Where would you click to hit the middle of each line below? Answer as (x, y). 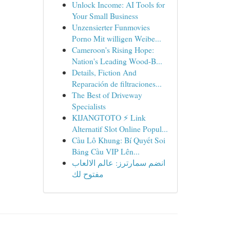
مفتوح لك (88, 174)
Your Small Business (105, 16)
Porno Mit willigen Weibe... (116, 38)
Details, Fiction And (104, 72)
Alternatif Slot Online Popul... (120, 129)
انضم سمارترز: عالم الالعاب (118, 162)
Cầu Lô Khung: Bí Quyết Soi (118, 140)
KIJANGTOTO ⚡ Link (109, 117)
